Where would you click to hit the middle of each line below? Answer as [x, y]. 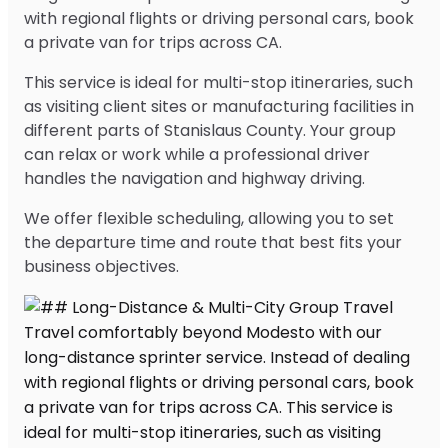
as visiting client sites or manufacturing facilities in [219, 106]
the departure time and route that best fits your [213, 242]
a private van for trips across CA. [153, 42]
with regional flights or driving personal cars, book [219, 18]
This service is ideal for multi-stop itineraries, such [218, 82]
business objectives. [101, 266]
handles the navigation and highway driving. [194, 178]
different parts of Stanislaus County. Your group [210, 130]
